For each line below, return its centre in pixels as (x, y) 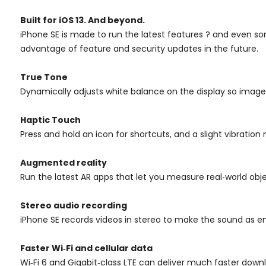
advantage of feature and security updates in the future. (139, 48)
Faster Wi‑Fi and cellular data (86, 248)
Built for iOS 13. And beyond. (83, 20)
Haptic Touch (50, 120)
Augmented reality (64, 162)
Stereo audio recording (74, 205)
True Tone (44, 77)
